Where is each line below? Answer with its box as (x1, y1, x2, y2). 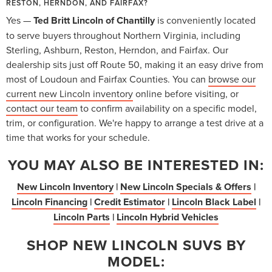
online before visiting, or (133, 86, 239, 100)
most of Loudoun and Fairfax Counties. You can (6, 72, 208, 86)
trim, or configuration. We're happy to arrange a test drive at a (6, 115, 263, 129)
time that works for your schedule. (6, 130, 150, 144)
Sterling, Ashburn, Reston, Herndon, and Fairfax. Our (6, 42, 228, 56)
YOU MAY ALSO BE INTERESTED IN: (8, 154, 264, 175)
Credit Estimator (94, 194, 165, 209)
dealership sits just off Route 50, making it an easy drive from (6, 57, 263, 71)
